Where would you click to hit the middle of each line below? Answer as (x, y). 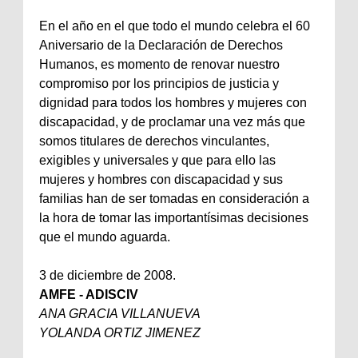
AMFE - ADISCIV (89, 294)
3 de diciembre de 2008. (107, 275)
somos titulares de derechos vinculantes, (154, 141)
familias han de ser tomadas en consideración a (174, 198)
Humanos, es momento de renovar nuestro (159, 64)
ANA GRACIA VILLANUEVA (120, 313)
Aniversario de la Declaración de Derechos (161, 45)
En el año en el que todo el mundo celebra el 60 (175, 26)
